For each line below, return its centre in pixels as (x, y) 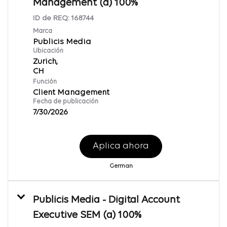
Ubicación (48, 51)
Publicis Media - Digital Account (106, 200)
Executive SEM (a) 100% (87, 215)
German (121, 166)
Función (45, 82)
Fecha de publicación (66, 101)
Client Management (71, 92)
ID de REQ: (52, 18)
